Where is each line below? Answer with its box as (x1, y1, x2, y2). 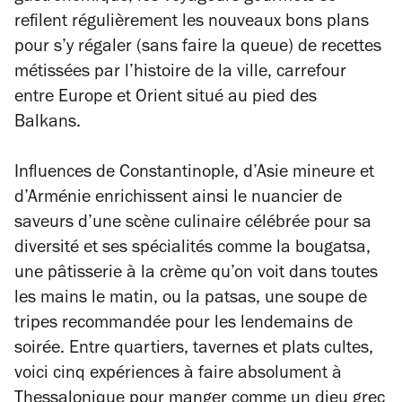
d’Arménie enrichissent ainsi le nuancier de (14, 190, 342, 208)
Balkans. (14, 115, 81, 133)
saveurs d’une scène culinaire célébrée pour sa (14, 215, 371, 233)
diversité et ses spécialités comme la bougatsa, (14, 240, 371, 258)
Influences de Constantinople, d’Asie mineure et (14, 165, 374, 183)
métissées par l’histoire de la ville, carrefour (14, 65, 346, 83)
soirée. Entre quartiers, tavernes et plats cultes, (14, 341, 373, 359)
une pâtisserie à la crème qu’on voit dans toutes (14, 266, 378, 284)
